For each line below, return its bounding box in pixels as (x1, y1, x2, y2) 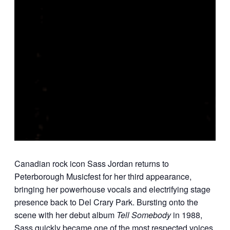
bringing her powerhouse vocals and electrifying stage (14, 183, 210, 196)
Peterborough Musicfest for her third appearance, (14, 170, 191, 183)
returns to (133, 158, 169, 170)
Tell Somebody (117, 209, 171, 221)
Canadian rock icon (14, 158, 87, 170)
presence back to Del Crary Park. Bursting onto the (14, 196, 198, 208)
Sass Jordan (87, 158, 133, 170)
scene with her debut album (14, 209, 117, 221)
